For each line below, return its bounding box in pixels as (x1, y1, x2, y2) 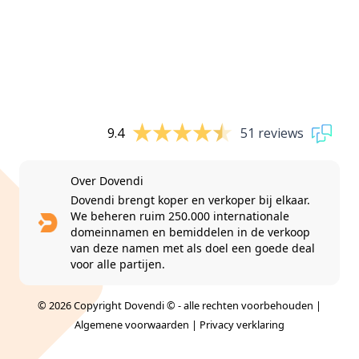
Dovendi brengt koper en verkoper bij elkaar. (70, 192, 310, 208)
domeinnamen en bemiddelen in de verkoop (70, 224, 310, 240)
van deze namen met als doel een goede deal (70, 240, 315, 256)
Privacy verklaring (200, 317, 284, 332)
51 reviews (240, 124, 304, 143)
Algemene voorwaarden (75, 317, 189, 332)
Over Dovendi (70, 172, 143, 188)
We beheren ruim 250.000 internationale (70, 208, 289, 224)
